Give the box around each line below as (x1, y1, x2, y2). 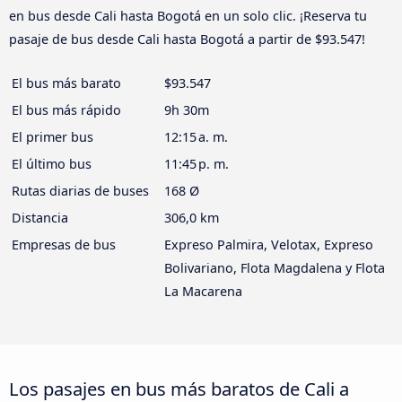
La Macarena (164, 283, 242, 301)
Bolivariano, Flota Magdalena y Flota (164, 259, 385, 277)
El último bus (12, 155, 92, 173)
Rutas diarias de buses (12, 182, 149, 200)
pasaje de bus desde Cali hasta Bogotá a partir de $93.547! (9, 31, 365, 48)
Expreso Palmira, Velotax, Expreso (164, 236, 373, 254)
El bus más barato (12, 74, 121, 92)
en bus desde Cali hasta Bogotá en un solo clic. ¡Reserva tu (9, 7, 367, 25)
